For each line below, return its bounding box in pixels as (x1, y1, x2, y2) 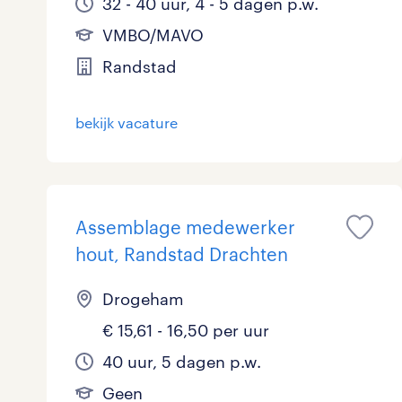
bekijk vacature (75, 114, 178, 131)
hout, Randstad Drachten (75, 243, 288, 265)
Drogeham (102, 289, 184, 309)
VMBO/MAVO (102, 25, 204, 45)
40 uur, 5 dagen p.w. (102, 352, 261, 371)
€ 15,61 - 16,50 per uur (102, 320, 269, 340)
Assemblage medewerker (75, 216, 295, 238)
